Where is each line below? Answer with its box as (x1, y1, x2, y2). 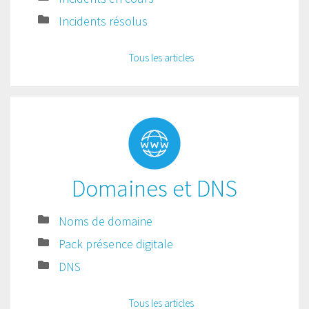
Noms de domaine (59, 213, 152, 229)
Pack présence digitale (59, 236, 173, 252)
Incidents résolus (59, 13, 148, 29)
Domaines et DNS (72, 174, 237, 203)
